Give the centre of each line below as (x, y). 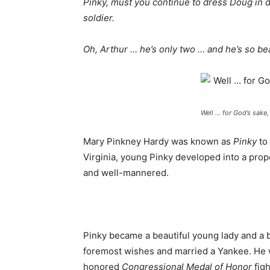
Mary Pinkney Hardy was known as (158, 141)
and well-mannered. (126, 173)
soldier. (99, 18)
